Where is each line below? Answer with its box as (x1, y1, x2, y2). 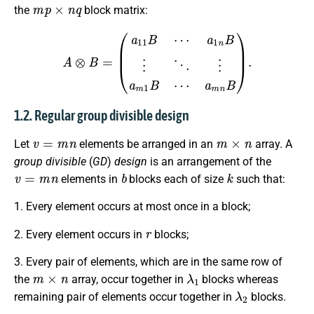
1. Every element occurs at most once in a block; (14, 200, 250, 214)
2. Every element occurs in (14, 227, 145, 241)
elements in (58, 172, 121, 186)
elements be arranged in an (76, 137, 217, 151)
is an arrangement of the (147, 155, 271, 168)
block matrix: (81, 4, 148, 18)
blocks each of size (126, 172, 227, 186)
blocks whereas (199, 273, 279, 287)
